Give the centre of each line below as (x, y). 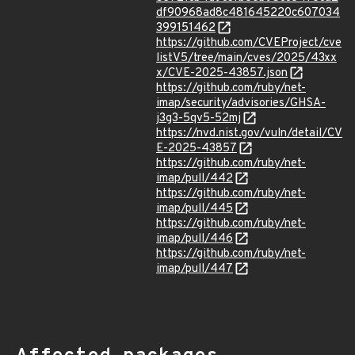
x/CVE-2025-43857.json (222, 73)
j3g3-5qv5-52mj (198, 118)
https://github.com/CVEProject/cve (249, 43)
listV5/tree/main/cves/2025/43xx (246, 58)
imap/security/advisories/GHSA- (241, 103)
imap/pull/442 (195, 179)
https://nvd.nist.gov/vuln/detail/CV (249, 134)
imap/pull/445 (195, 209)
